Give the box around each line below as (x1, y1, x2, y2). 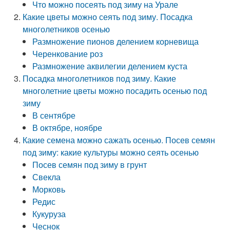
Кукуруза (32, 208, 66, 220)
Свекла (32, 171, 61, 183)
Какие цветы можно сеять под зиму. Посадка (23, 11, 193, 23)
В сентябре (32, 109, 76, 121)
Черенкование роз (32, 48, 103, 60)
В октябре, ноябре (32, 122, 103, 133)
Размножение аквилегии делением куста (32, 60, 188, 72)
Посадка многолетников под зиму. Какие (23, 72, 177, 84)
